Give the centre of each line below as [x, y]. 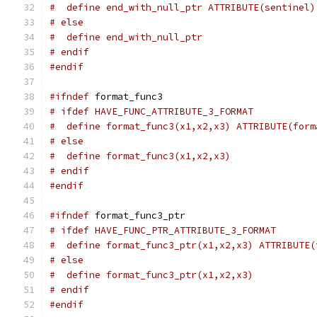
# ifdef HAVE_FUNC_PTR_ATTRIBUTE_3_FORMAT [163, 230]
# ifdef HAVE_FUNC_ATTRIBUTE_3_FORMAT [151, 111]
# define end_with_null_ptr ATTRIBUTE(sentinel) [183, 7]
